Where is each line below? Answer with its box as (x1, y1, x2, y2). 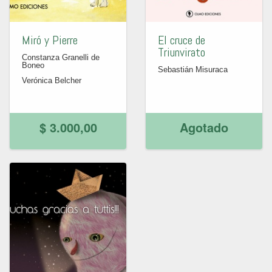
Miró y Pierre (22, 32, 78, 48)
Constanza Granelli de (22, 53, 100, 62)
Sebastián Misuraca (158, 65, 228, 74)
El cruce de (158, 32, 205, 48)
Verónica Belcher (22, 76, 81, 85)
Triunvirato (158, 44, 205, 60)
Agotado (180, 118, 228, 136)
